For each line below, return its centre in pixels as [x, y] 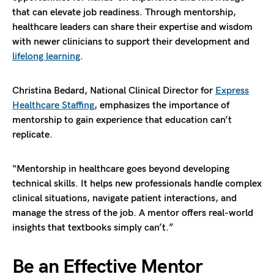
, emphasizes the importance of [162, 106]
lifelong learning [46, 57]
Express [232, 91]
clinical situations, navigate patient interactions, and [124, 199]
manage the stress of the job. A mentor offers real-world [133, 213]
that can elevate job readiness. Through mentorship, [124, 13]
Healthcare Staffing [53, 106]
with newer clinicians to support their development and [131, 42]
